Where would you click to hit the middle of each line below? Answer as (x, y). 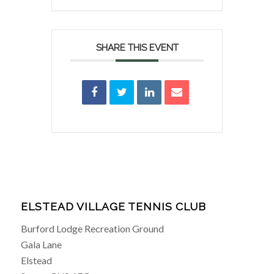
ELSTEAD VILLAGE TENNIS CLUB (113, 206)
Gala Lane (41, 244)
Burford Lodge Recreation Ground (92, 228)
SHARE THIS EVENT (137, 48)
